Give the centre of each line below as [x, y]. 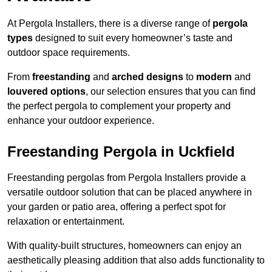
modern [214, 77]
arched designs [148, 77]
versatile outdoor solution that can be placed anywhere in [130, 192]
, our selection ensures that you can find [171, 92]
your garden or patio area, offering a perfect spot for [117, 207]
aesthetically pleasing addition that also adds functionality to [136, 260]
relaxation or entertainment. [66, 222]
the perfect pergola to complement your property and [119, 106]
